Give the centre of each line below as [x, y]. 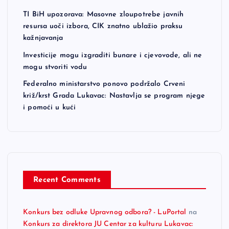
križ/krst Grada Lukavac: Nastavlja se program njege [114, 96]
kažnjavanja [43, 38]
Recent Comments [67, 180]
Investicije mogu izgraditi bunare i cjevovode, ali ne [113, 55]
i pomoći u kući [50, 108]
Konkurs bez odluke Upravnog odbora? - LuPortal [105, 213]
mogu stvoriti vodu [55, 67]
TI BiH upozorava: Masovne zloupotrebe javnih [104, 15]
